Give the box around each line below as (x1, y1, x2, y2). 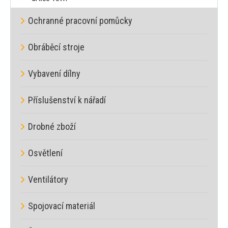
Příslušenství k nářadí (28, 94, 106, 105)
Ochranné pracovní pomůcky (28, 15, 132, 26)
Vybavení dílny (28, 68, 80, 79)
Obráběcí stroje (28, 41, 84, 52)
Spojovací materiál (28, 200, 95, 211)
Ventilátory (28, 174, 68, 185)
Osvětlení (28, 147, 63, 158)
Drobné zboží (28, 121, 76, 132)
